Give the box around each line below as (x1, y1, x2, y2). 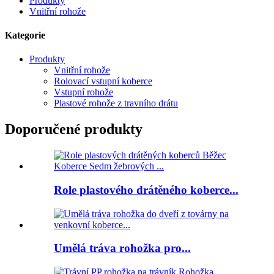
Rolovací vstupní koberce (54, 76, 152, 87)
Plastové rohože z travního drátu (54, 98, 178, 109)
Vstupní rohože (54, 87, 113, 98)
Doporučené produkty (5, 121, 143, 138)
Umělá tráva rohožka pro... (54, 242, 191, 255)
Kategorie (5, 30, 45, 41)
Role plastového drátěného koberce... (54, 183, 239, 196)
